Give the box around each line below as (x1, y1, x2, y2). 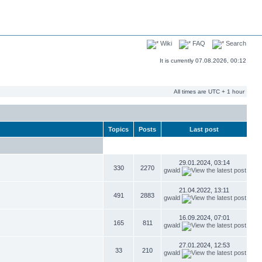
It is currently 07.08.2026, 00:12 (160, 57, 246, 64)
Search (224, 40, 246, 47)
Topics (106, 126, 130, 133)
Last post (188, 126, 220, 133)
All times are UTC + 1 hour (174, 88, 244, 95)
